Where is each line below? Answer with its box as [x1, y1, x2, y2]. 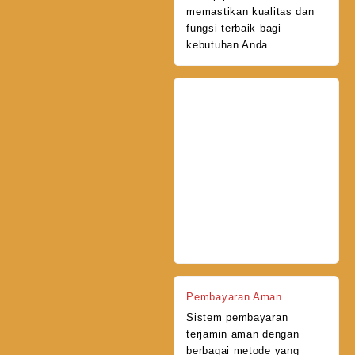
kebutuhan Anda [186, 39, 269, 52]
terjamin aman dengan [186, 327, 300, 340]
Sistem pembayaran [186, 311, 288, 323]
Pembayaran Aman [186, 290, 282, 303]
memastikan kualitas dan [186, 6, 315, 18]
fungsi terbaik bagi [186, 22, 281, 35]
